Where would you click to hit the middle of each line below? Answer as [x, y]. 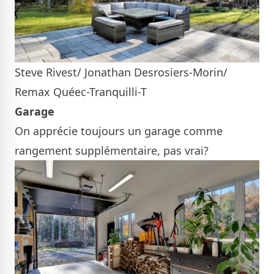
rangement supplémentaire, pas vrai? [112, 150]
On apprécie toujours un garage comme [119, 131]
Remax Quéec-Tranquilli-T [81, 91]
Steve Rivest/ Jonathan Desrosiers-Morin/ [121, 72]
